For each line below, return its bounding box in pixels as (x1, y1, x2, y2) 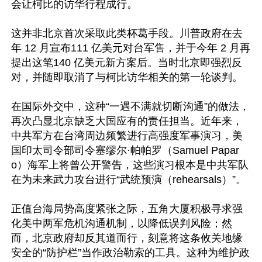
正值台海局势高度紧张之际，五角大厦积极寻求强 (11, 203, 243, 215)
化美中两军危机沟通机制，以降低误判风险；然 (11, 218, 232, 229)
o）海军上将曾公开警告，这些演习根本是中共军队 (11, 159, 249, 171)
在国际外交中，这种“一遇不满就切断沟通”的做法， (11, 101, 250, 112)
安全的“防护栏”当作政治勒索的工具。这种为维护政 (11, 247, 250, 258)
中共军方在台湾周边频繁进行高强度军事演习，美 (11, 130, 243, 142)
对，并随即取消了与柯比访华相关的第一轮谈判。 (11, 71, 243, 83)
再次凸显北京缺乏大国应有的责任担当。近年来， (11, 115, 243, 127)
